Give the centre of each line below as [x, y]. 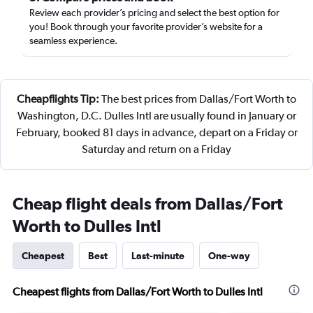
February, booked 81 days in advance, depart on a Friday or [156, 132]
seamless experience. [73, 41]
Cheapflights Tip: [58, 99]
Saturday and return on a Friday [156, 149]
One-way [229, 256]
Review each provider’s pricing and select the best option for [154, 13]
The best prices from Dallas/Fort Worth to [198, 99]
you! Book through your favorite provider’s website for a [146, 27]
